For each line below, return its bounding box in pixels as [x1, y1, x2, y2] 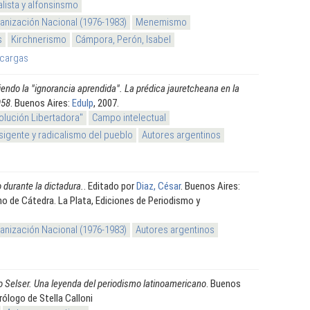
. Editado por [84, 179, 136, 192]
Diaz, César [136, 179, 181, 192]
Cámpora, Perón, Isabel [75, 33, 171, 46]
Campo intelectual [92, 111, 166, 124]
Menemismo [136, 15, 187, 28]
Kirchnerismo [11, 33, 66, 46]
